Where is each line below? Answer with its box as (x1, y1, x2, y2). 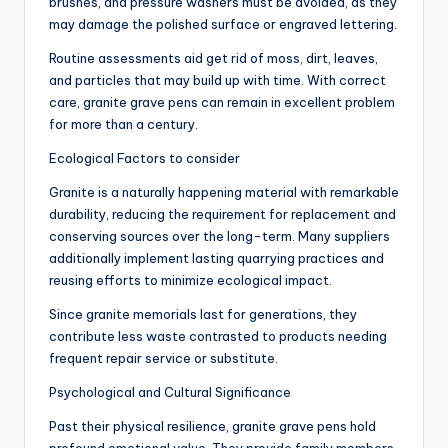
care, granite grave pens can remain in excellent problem (49, 94, 395, 111)
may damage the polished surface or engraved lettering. (49, 16, 397, 33)
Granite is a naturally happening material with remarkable (49, 184, 399, 201)
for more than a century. (49, 116, 198, 133)
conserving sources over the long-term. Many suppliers (49, 228, 390, 245)
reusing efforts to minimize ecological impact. (49, 272, 332, 289)
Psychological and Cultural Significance (49, 384, 291, 401)
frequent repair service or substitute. (49, 350, 278, 367)
